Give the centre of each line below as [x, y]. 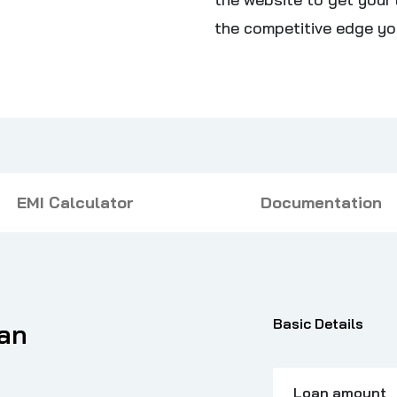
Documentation [322, 203]
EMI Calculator [76, 203]
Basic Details [318, 324]
